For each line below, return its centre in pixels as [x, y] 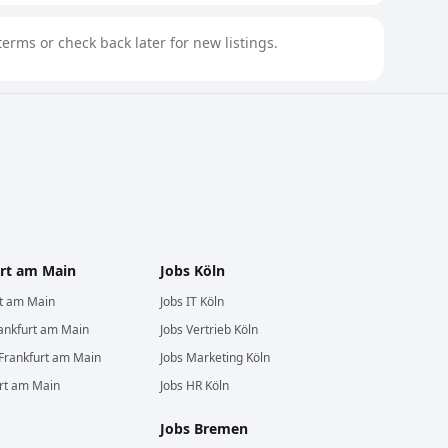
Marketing [214, 357]
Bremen [221, 428]
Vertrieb [208, 329]
